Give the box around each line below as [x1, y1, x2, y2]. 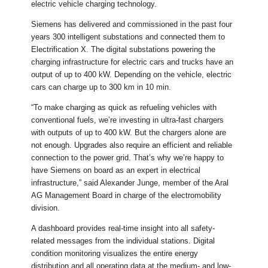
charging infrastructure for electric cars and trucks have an [31, 57, 234, 67]
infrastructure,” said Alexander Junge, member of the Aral [31, 178, 229, 188]
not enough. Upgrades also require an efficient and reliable [31, 141, 233, 150]
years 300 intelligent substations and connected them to [31, 32, 226, 42]
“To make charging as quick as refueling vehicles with [31, 103, 217, 112]
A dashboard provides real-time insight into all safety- [31, 224, 215, 233]
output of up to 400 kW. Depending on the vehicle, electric [31, 70, 232, 80]
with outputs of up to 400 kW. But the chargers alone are [31, 128, 227, 138]
